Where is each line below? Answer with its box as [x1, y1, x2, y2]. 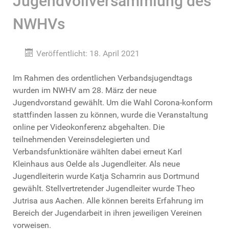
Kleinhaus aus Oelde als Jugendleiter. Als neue [13, 159, 180, 169]
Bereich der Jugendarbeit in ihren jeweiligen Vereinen [13, 208, 202, 218]
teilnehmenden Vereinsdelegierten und [13, 134, 150, 145]
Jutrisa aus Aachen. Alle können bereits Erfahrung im [13, 196, 203, 206]
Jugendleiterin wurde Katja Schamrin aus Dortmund [13, 171, 199, 181]
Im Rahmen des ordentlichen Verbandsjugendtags [13, 73, 192, 83]
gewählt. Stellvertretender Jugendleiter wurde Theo [13, 184, 195, 194]
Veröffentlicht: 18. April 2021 [36, 49, 140, 59]
